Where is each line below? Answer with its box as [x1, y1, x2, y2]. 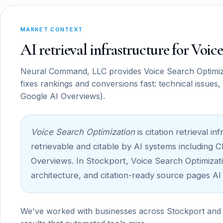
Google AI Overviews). [20, 91, 105, 102]
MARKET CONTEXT [20, 26, 83, 33]
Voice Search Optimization [31, 127, 135, 137]
